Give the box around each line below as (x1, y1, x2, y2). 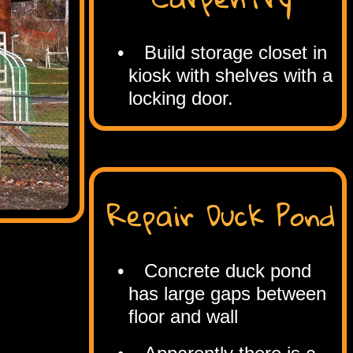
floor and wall (128, 306, 238, 328)
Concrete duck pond (143, 260, 311, 282)
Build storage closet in (143, 42, 327, 64)
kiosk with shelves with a (128, 65, 338, 87)
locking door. (128, 87, 233, 110)
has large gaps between (128, 283, 326, 305)
